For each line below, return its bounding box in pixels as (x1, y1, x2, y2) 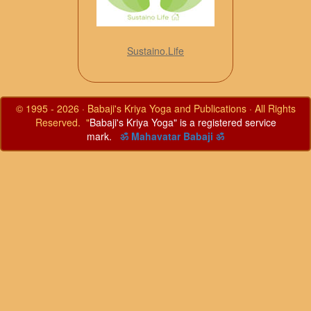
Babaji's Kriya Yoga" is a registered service (89, 115, 276, 130)
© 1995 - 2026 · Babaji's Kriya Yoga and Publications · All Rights (15, 101, 296, 116)
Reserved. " (35, 115, 90, 130)
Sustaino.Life (127, 44, 184, 58)
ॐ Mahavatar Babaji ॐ (120, 129, 224, 144)
